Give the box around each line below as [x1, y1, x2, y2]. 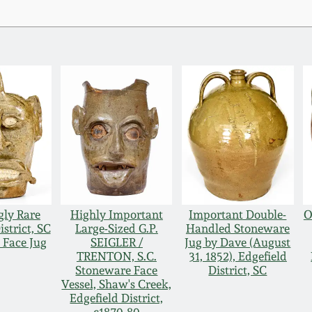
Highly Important [70, 208, 163, 222]
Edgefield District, [70, 291, 164, 306]
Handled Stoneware [185, 221, 290, 236]
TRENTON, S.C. [76, 249, 157, 264]
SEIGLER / [90, 235, 143, 250]
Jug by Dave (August [185, 235, 291, 250]
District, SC [208, 263, 267, 278]
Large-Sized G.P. [75, 221, 158, 236]
